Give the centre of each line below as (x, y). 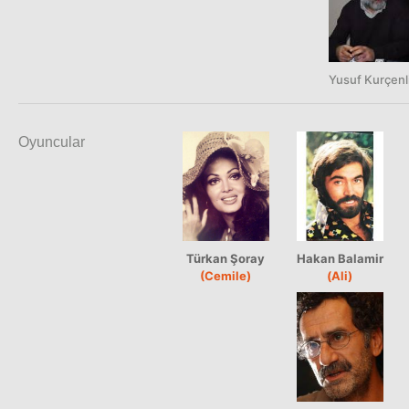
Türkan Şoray (226, 258)
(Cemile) (226, 275)
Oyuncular (52, 142)
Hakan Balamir (340, 258)
